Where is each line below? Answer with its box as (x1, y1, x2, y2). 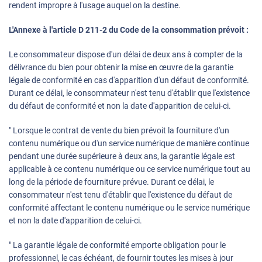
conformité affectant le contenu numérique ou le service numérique (9, 203, 250, 213)
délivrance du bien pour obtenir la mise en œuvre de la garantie (9, 63, 233, 73)
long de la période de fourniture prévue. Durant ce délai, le (9, 177, 214, 187)
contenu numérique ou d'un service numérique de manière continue (9, 139, 249, 149)
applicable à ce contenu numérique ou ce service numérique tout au (9, 164, 250, 174)
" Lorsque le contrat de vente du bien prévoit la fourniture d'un (9, 126, 229, 136)
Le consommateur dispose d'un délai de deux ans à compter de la (9, 50, 243, 60)
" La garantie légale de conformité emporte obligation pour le (9, 240, 226, 250)
